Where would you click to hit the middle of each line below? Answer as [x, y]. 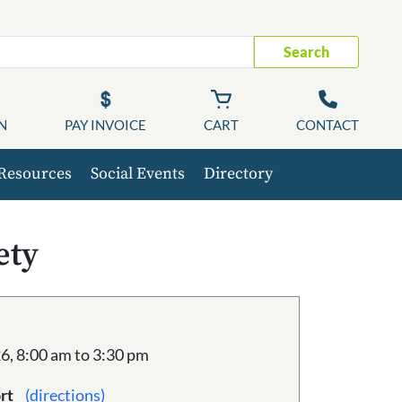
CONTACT [328, 125]
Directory [238, 174]
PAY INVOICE [105, 125]
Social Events [137, 174]
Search [306, 52]
